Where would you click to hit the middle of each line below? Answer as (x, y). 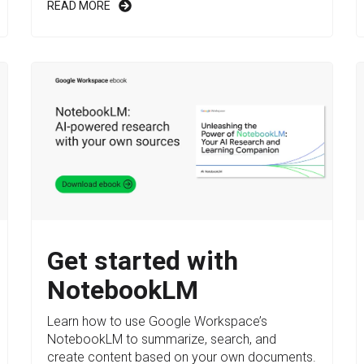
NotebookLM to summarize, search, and (162, 340)
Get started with (143, 261)
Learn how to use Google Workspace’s (158, 322)
